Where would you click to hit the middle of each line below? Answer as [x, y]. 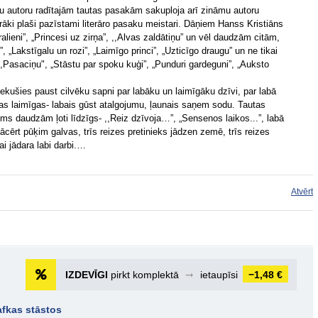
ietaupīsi [219, 275]
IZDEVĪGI [87, 275]
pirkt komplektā [145, 275]
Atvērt [302, 192]
